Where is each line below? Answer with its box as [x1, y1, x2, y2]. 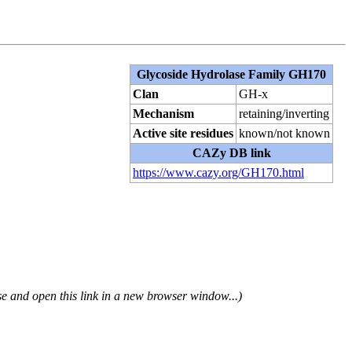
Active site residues [133, 126, 233, 140]
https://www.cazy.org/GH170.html [133, 165, 304, 179]
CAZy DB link [192, 145, 271, 159]
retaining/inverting [239, 106, 329, 120]
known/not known [239, 126, 330, 140]
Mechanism [133, 106, 194, 120]
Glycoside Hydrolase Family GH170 [137, 67, 326, 81]
